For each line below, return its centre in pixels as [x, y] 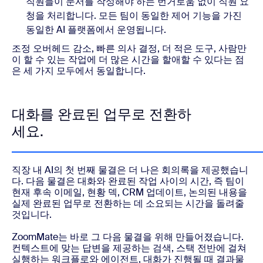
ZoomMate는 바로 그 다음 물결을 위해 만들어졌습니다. [128, 237]
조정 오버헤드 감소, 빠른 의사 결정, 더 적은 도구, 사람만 [129, 49]
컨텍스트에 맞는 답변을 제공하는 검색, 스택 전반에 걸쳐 [129, 248]
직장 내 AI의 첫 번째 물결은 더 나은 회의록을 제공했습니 [130, 170]
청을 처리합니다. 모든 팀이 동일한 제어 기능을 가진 [134, 16]
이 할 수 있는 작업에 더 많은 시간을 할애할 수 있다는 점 [128, 60]
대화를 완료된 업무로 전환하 [102, 114]
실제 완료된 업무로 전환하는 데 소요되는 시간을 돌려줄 [128, 204]
